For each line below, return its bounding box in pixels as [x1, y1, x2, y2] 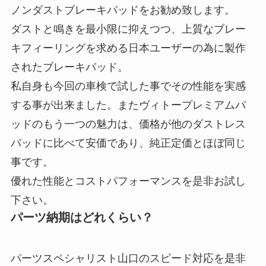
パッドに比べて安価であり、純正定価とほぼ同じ [10, 137, 246, 149]
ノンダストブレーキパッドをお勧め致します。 [10, 4, 235, 16]
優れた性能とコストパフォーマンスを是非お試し [10, 175, 246, 187]
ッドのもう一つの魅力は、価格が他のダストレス [10, 118, 246, 130]
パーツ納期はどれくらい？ [10, 210, 153, 224]
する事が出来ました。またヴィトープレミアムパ [10, 99, 246, 111]
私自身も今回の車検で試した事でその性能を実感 [10, 80, 246, 92]
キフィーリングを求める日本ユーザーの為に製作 [10, 42, 246, 54]
